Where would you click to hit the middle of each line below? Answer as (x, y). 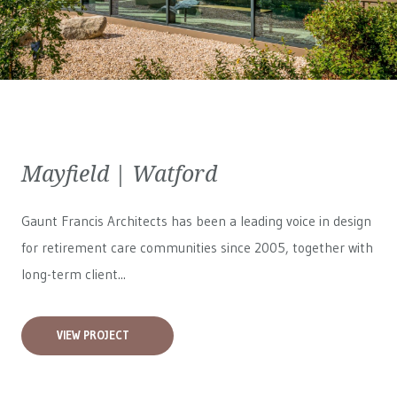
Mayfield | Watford (119, 173)
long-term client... (74, 274)
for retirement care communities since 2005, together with (197, 248)
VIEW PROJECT (93, 335)
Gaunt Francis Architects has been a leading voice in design (196, 221)
